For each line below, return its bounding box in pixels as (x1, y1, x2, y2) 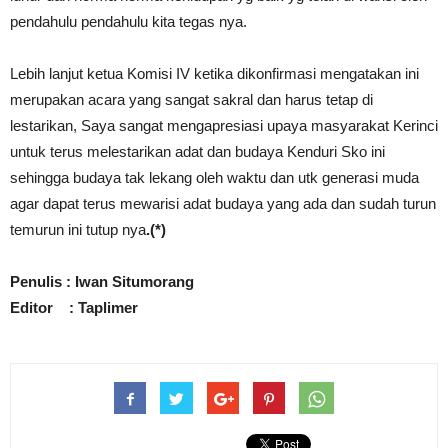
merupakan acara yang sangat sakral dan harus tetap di (10, 91, 373, 109)
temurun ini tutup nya (10, 221, 146, 239)
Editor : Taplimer (10, 299, 138, 317)
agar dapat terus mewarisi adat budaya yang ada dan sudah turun (10, 195, 436, 213)
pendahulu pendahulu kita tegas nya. (10, 13, 247, 31)
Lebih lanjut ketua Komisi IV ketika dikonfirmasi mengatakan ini (10, 65, 419, 83)
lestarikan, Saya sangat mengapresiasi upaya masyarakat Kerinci (10, 117, 438, 135)
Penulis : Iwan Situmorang (10, 273, 194, 291)
